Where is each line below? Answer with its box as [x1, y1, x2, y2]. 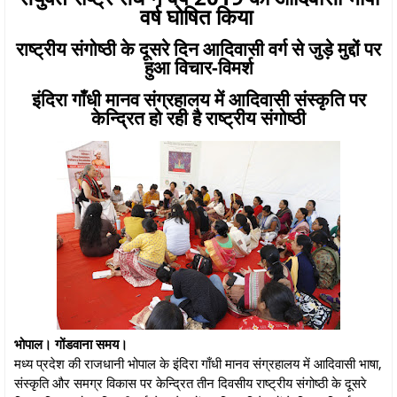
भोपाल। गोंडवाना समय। [14, 334, 128, 353]
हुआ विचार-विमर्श [144, 54, 253, 80]
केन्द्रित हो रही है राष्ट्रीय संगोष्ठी [91, 105, 306, 130]
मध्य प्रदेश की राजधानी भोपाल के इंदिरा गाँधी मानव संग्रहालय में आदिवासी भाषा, [14, 354, 382, 372]
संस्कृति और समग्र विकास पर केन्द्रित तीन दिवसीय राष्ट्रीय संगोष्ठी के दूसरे [14, 373, 367, 392]
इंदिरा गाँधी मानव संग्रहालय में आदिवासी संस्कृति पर [31, 86, 366, 112]
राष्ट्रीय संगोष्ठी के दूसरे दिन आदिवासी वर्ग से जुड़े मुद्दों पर [16, 35, 381, 61]
